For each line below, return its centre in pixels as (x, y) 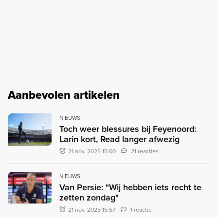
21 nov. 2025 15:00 (92, 151)
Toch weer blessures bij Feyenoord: (128, 129)
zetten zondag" (89, 197)
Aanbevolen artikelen (64, 95)
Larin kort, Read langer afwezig (119, 139)
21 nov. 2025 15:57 (92, 209)
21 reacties (145, 151)
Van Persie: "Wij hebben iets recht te (130, 187)
